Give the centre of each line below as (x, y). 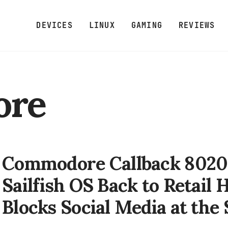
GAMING (147, 25)
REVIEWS (197, 25)
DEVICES (54, 25)
